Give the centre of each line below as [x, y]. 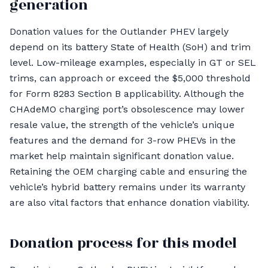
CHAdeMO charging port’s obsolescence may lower [127, 109]
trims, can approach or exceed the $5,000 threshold [130, 78]
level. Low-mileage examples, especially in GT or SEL [133, 63]
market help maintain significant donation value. [122, 156]
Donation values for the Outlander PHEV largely [119, 31]
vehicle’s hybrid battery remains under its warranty [127, 187]
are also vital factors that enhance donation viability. [130, 202]
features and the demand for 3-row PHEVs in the [123, 140]
